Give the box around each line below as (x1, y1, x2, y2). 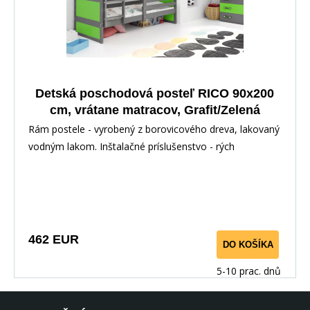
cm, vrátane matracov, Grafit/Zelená (49, 102, 260, 117)
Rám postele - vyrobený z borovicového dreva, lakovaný (28, 122, 280, 136)
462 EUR (28, 232, 79, 246)
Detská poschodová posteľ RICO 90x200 (35, 86, 274, 100)
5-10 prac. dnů (217, 264, 281, 277)
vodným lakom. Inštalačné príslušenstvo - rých (28, 139, 235, 153)
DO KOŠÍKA (222, 239, 273, 250)
